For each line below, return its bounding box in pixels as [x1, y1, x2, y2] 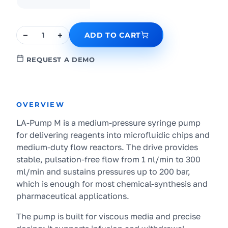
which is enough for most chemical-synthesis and [16, 179, 208, 189]
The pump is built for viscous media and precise [16, 211, 201, 221]
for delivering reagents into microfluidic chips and [16, 130, 210, 140]
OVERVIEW [16, 100, 65, 108]
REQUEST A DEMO [26, 56, 95, 64]
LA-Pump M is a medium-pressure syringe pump [16, 118, 201, 128]
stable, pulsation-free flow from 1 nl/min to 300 [16, 154, 201, 164]
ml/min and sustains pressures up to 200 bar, [16, 166, 190, 177]
